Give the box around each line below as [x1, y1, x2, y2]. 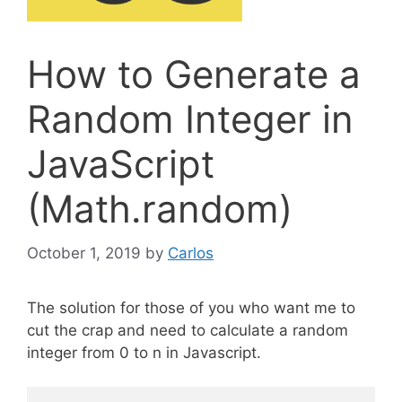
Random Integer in [27, 96, 354, 142]
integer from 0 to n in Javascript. [27, 343, 261, 362]
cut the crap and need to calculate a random [27, 320, 348, 339]
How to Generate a [27, 51, 361, 97]
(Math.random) [27, 186, 293, 232]
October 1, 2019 [27, 243, 141, 262]
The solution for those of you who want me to [27, 298, 355, 317]
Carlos [168, 243, 214, 262]
